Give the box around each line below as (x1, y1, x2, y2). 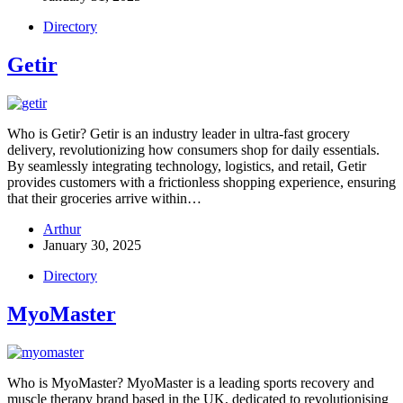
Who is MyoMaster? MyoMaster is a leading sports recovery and (7, 374, 374, 390)
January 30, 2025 (43, 237, 141, 253)
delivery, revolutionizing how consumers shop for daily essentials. (7, 141, 380, 157)
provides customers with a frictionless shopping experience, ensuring (7, 174, 396, 190)
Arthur (43, 220, 81, 237)
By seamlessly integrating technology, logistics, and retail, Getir (7, 157, 366, 174)
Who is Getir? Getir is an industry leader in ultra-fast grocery (7, 125, 350, 141)
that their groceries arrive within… (7, 190, 201, 206)
